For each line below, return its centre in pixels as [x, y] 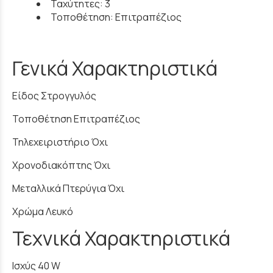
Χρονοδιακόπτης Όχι [61, 165]
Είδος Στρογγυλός [54, 96]
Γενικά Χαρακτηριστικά [115, 69]
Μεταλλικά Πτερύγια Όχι [68, 189]
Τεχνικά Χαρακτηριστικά [121, 239]
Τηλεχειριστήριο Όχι [60, 142]
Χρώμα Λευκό [43, 212]
